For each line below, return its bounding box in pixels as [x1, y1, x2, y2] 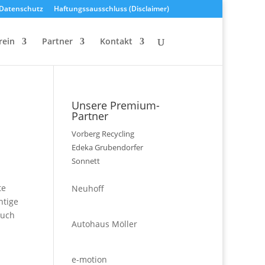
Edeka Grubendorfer [71, 142, 143, 153]
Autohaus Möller [71, 218, 137, 230]
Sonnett [71, 156, 100, 166]
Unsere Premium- [71, 98, 160, 112]
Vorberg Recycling [71, 128, 134, 139]
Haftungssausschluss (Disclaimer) [54, 4, 169, 14]
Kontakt [100, 35, 132, 47]
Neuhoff [71, 183, 104, 194]
